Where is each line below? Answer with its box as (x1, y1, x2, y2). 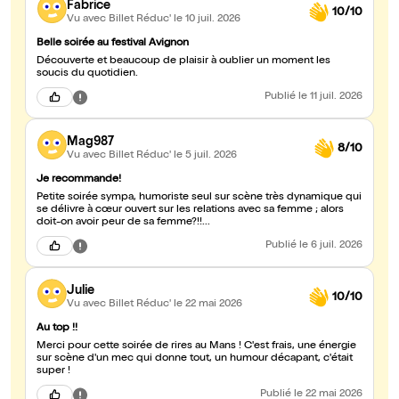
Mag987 (67, 135, 114, 149)
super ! (37, 366, 70, 378)
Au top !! (37, 323, 77, 335)
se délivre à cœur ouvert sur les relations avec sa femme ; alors (37, 205, 344, 216)
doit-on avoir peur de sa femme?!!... (37, 217, 210, 229)
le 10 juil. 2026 (174, 13, 240, 25)
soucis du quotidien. (37, 69, 138, 80)
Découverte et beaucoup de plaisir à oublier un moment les (37, 56, 330, 68)
